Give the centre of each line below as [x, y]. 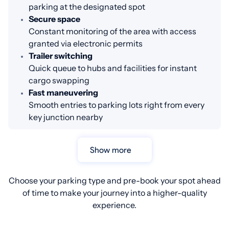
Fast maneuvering [63, 93]
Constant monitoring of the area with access [112, 31]
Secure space [54, 19]
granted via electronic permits [86, 44]
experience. [114, 205]
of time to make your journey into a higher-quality [114, 193]
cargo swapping [59, 81]
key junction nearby [66, 117]
